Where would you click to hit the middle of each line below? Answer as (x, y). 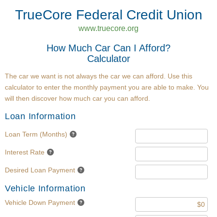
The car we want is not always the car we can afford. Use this (99, 76)
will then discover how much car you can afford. (77, 98)
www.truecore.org (108, 28)
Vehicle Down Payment (40, 202)
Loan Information (40, 116)
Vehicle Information (45, 188)
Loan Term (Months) (36, 134)
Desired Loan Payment (40, 170)
